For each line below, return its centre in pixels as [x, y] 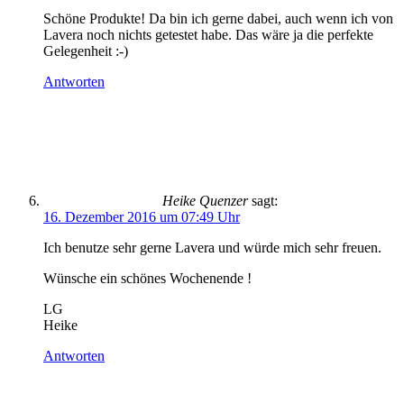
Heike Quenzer [205, 201]
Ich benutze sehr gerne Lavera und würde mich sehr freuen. [212, 248]
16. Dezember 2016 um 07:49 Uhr [142, 217]
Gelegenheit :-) [86, 51]
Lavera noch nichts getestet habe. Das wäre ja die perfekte [208, 35]
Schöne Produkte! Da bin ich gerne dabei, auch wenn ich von [218, 18]
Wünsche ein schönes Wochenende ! [147, 278]
